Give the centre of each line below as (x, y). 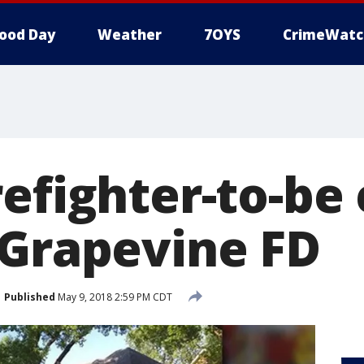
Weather (130, 35)
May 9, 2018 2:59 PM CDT (114, 297)
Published (30, 297)
